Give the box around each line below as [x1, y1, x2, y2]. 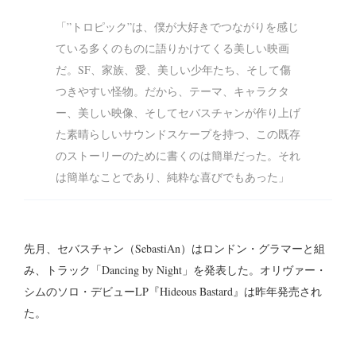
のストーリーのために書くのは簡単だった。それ [56, 148, 300, 164]
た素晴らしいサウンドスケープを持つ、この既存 [56, 126, 300, 142]
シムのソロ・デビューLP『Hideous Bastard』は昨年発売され [24, 284, 322, 300]
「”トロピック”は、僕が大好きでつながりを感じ [56, 19, 299, 35]
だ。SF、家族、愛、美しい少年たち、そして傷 [56, 62, 291, 78]
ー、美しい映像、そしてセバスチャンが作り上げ [56, 105, 300, 121]
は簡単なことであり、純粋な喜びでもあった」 [56, 169, 289, 185]
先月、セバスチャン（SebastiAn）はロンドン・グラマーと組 [24, 241, 325, 257]
